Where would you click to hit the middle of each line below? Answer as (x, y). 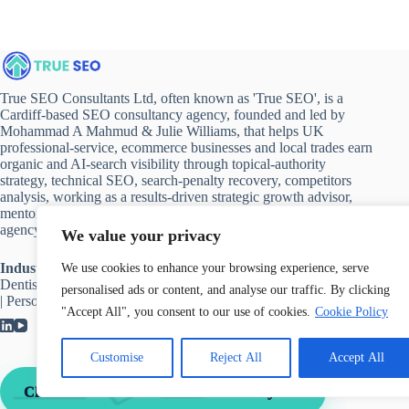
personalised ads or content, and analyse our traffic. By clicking (225, 290)
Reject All (236, 357)
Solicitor (260, 268)
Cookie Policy (351, 312)
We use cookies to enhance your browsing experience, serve (215, 268)
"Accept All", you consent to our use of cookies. (186, 312)
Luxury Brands (330, 284)
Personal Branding (60, 301)
